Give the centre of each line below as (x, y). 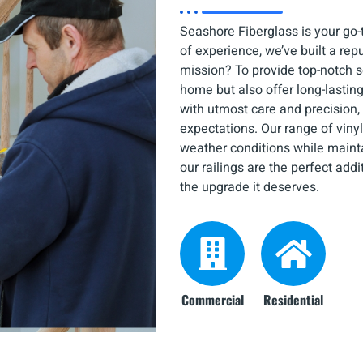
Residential (293, 300)
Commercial (212, 300)
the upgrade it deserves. (250, 188)
